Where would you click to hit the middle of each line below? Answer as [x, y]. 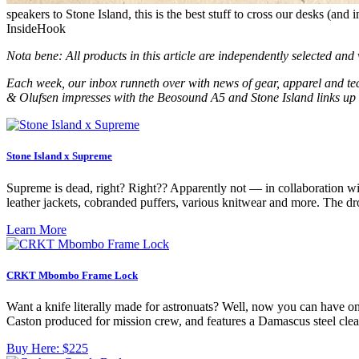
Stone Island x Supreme [59, 156]
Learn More [36, 229]
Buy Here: [34, 348]
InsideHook [36, 29]
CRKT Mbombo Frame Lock [72, 275]
